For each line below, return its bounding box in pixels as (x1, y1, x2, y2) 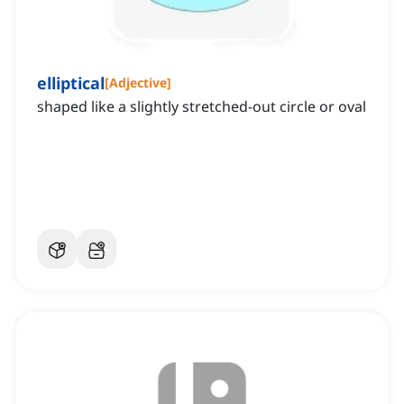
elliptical (37, 72, 105, 95)
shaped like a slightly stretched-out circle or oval (37, 96, 366, 117)
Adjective (109, 74, 167, 92)
